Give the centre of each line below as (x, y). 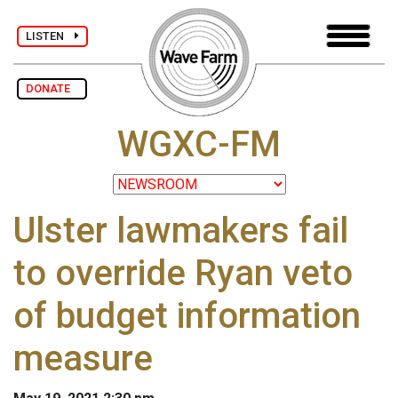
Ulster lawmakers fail (181, 231)
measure (83, 359)
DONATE (52, 88)
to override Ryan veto (183, 274)
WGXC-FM (199, 145)
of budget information (187, 316)
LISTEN (50, 36)
